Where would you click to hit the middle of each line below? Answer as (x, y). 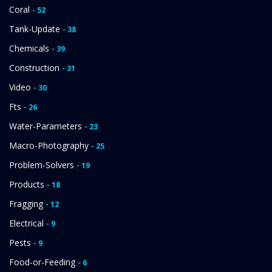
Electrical (28, 223)
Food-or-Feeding (43, 262)
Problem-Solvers (43, 165)
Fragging (27, 203)
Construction (36, 67)
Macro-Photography (50, 145)
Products (28, 184)
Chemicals (30, 48)
